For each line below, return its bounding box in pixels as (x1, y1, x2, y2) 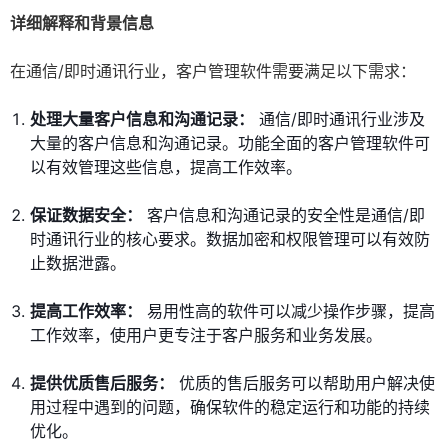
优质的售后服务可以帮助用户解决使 (174, 373, 435, 394)
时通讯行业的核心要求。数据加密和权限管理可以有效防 (30, 229, 430, 250)
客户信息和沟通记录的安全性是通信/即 (142, 205, 425, 226)
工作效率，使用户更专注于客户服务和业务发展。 (30, 325, 382, 346)
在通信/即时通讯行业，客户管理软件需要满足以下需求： (10, 61, 416, 82)
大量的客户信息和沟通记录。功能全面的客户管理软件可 (30, 133, 430, 154)
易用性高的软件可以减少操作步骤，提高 (142, 301, 435, 322)
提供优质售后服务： (30, 373, 174, 394)
